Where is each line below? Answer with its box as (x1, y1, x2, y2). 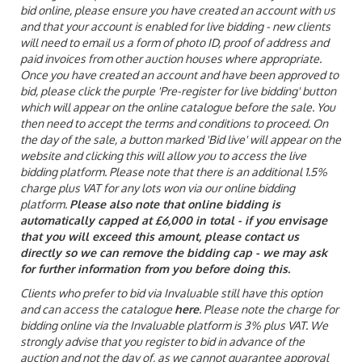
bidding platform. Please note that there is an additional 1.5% (20, 164, 327, 179)
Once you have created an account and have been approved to (20, 67, 339, 82)
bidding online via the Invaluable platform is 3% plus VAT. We (20, 318, 328, 332)
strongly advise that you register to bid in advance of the (20, 334, 305, 348)
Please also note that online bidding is (69, 196, 280, 211)
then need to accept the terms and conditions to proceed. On (20, 116, 328, 130)
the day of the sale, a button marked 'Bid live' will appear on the (20, 132, 341, 146)
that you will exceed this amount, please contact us (20, 229, 299, 243)
